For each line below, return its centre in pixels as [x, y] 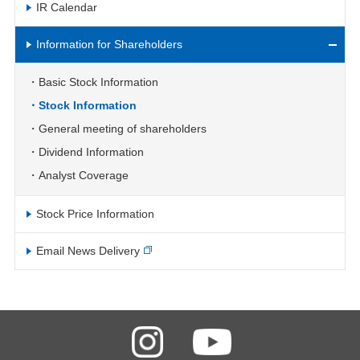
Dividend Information [91, 152]
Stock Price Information [95, 214]
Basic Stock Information [98, 82]
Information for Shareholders [109, 44]
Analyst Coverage [83, 175]
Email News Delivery [88, 251]
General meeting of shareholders [122, 129]
